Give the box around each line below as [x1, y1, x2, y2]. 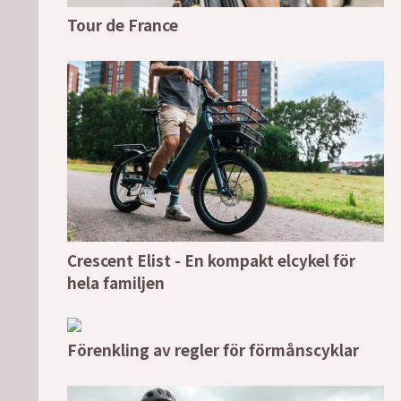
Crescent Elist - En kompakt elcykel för [67, 248, 355, 271]
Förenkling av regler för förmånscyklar [67, 338, 359, 362]
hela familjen [67, 270, 165, 294]
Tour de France [67, 13, 178, 37]
